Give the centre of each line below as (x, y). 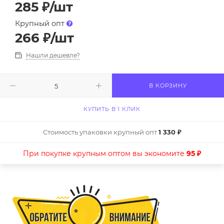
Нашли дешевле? (53, 55)
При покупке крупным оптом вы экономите (105, 154)
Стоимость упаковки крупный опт (100, 132)
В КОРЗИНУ (168, 86)
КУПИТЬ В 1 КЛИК (112, 109)
